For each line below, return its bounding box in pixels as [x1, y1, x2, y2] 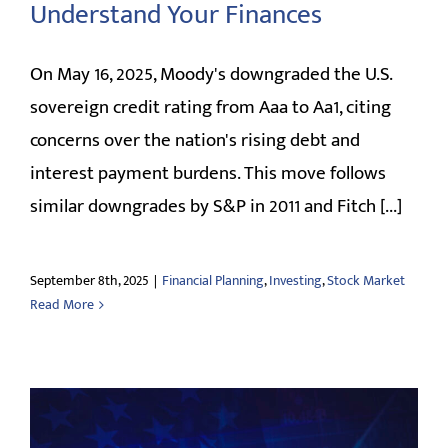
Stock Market [327, 269, 405, 293]
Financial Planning [162, 269, 264, 293]
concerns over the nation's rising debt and [30, 125, 360, 157]
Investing [269, 269, 322, 293]
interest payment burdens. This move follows [30, 158, 386, 190]
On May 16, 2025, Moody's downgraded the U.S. [30, 59, 392, 91]
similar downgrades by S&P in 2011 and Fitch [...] [30, 191, 402, 223]
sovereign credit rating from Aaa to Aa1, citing [30, 92, 391, 124]
